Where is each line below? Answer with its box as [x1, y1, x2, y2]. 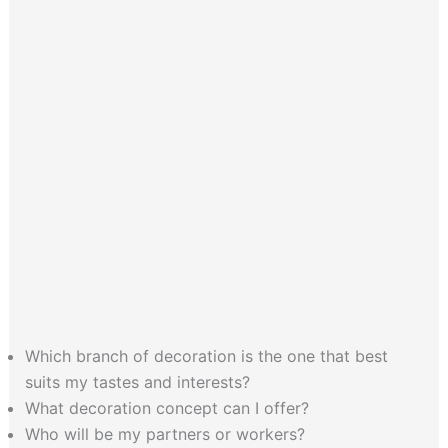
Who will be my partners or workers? [24, 423, 305, 444]
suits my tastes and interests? [24, 371, 250, 392]
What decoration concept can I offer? [24, 397, 309, 418]
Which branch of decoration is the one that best [24, 345, 388, 366]
